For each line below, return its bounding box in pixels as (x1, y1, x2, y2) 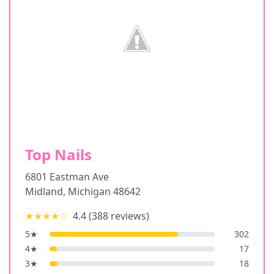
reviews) (108, 209, 149, 223)
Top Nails (25, 144, 92, 165)
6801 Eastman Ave (25, 170, 109, 183)
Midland (25, 185, 63, 198)
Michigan (68, 185, 111, 198)
